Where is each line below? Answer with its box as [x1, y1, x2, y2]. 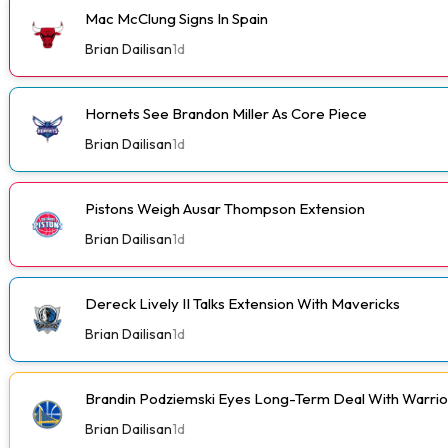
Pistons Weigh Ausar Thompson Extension [85, 198, 365, 218]
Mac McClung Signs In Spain [85, 8, 268, 28]
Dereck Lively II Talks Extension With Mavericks [85, 293, 400, 313]
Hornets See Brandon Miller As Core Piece [85, 103, 367, 123]
